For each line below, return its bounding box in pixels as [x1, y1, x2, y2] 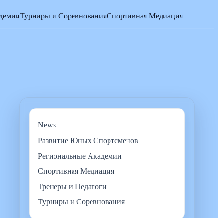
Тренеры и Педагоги [38, 182, 107, 191]
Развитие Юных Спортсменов [38, 136, 139, 145]
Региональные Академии [38, 151, 122, 160]
